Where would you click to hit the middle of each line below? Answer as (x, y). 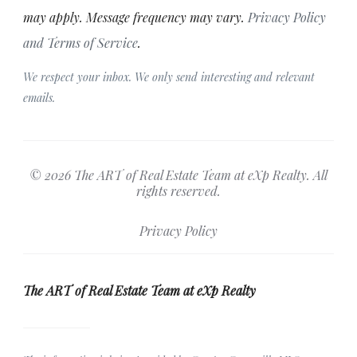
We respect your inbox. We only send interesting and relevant (169, 76)
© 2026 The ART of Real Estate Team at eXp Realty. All (178, 175)
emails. (39, 97)
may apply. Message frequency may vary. (135, 17)
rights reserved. (178, 190)
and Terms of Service (80, 42)
